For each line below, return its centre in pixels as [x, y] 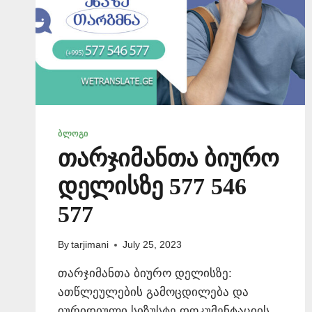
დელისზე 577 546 [152, 186]
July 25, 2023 [153, 245]
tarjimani [90, 245]
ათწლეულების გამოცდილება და [153, 292]
